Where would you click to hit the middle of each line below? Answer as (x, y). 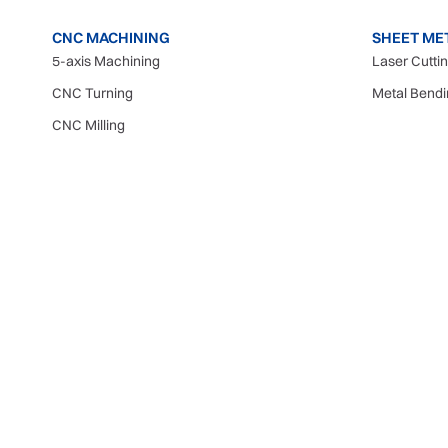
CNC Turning (92, 93)
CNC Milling (88, 125)
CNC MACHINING (111, 37)
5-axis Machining (106, 61)
